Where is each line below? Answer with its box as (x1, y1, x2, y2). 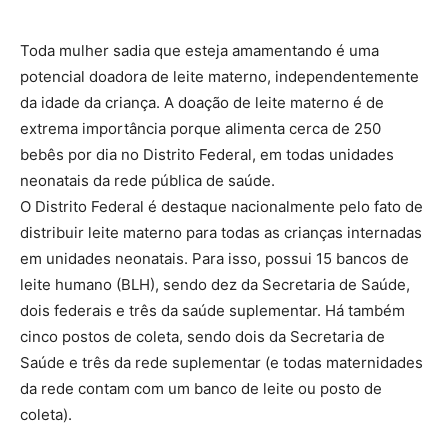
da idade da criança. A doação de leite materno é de (20, 92, 384, 112)
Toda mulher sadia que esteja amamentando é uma (20, 40, 379, 60)
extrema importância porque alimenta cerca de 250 (20, 118, 381, 138)
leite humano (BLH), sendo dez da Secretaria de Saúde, (20, 274, 410, 294)
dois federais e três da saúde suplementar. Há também (20, 300, 405, 320)
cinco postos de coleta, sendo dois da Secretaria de (20, 326, 385, 346)
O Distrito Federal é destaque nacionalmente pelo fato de (20, 196, 423, 216)
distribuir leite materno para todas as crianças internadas (20, 222, 422, 242)
